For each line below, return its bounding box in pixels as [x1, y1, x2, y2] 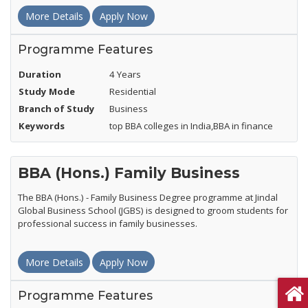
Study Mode [19, 85, 75, 98]
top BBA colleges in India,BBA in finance [109, 120, 273, 133]
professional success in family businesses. [18, 217, 197, 230]
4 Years [109, 68, 141, 81]
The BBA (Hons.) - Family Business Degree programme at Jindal [18, 191, 278, 204]
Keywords [19, 120, 65, 133]
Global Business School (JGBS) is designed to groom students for [18, 204, 288, 217]
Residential [109, 85, 156, 98]
